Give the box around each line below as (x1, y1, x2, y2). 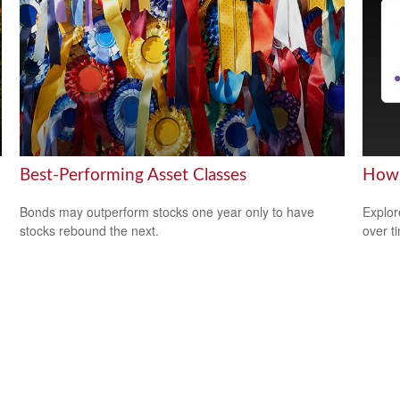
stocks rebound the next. (20, 221, 160, 239)
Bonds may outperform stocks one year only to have (20, 202, 315, 221)
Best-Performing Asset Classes (20, 166, 247, 184)
